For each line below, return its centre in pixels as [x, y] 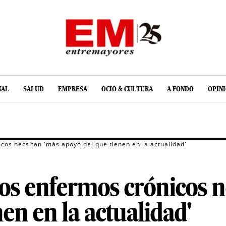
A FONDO [180, 89]
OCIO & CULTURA [127, 89]
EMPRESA [73, 89]
